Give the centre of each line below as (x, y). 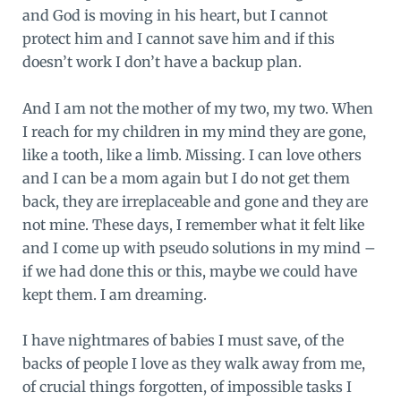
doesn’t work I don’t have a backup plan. (162, 62)
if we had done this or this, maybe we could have (189, 271)
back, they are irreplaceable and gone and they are (195, 201)
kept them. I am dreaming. (114, 294)
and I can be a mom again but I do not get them (186, 178)
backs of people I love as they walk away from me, (193, 364)
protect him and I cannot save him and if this (178, 39)
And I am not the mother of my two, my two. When (197, 108)
